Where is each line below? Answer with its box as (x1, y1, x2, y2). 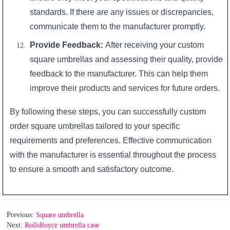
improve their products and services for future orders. (30, 83, 220, 92)
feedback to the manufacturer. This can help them (30, 69, 208, 78)
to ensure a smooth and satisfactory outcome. (9, 164, 174, 174)
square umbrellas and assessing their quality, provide (30, 54, 223, 64)
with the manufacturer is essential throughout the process (9, 150, 216, 159)
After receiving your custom (103, 40, 204, 49)
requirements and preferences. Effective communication (9, 136, 212, 145)
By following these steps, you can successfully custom (9, 107, 206, 116)
